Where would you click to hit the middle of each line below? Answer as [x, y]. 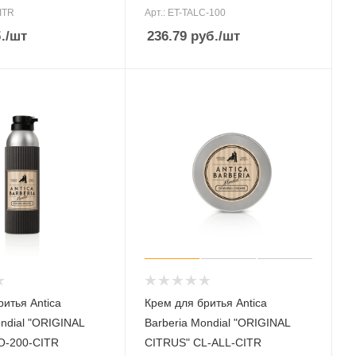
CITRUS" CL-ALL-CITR [203, 342]
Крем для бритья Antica [206, 302]
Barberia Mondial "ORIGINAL [218, 322]
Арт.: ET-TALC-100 [186, 13]
